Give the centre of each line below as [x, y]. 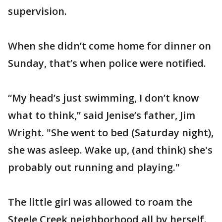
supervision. [37, 11]
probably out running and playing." [94, 167]
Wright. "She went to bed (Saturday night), [111, 133]
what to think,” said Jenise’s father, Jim [102, 115]
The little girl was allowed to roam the [100, 202]
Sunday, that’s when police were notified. [107, 63]
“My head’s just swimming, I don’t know [103, 98]
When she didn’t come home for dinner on [110, 46]
